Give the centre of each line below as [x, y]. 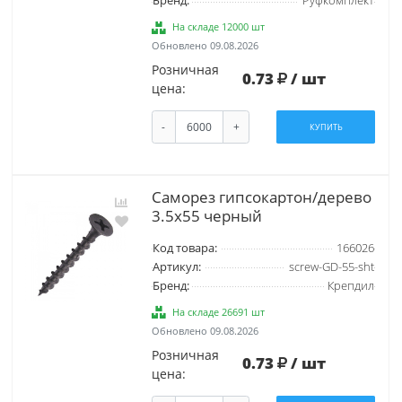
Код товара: [184, 248]
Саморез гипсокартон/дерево [261, 197]
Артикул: [176, 267]
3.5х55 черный [206, 215]
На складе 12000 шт [219, 27]
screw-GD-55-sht [331, 267]
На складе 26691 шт [219, 311]
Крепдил [350, 285]
